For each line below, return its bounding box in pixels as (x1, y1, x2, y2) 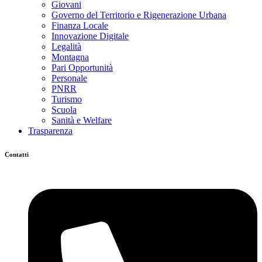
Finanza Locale (51, 20, 108, 30)
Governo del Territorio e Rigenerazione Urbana (51, 9, 226, 20)
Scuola (51, 104, 77, 115)
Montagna (51, 51, 89, 62)
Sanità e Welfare (51, 115, 112, 125)
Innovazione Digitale (51, 30, 129, 41)
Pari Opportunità (51, 62, 113, 73)
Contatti (5, 150, 29, 158)
